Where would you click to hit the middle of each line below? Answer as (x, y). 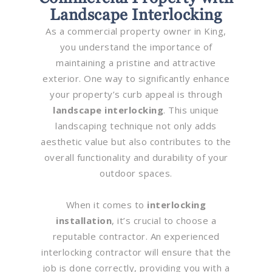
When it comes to (107, 204)
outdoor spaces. (136, 173)
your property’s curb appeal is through (136, 94)
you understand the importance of (136, 46)
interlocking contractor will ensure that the (136, 252)
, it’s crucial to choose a (164, 220)
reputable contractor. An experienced (136, 236)
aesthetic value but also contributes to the (136, 141)
